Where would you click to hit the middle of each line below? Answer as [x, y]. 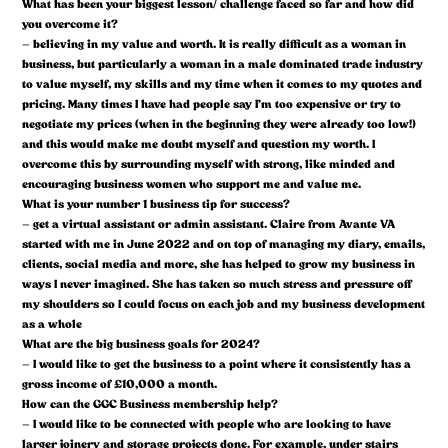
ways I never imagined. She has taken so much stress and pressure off [217, 284]
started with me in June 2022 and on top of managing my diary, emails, [224, 244]
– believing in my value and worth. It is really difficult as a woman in [214, 44]
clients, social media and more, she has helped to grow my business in [219, 264]
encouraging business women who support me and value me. [192, 184]
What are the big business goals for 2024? [141, 344]
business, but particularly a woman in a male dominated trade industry [223, 64]
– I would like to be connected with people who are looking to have [207, 424]
